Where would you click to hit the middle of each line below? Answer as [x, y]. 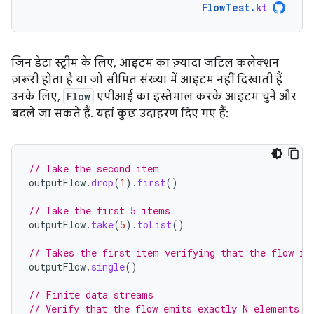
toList [155, 224]
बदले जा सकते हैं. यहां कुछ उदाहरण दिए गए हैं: [120, 113]
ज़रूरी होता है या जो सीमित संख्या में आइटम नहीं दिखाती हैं [147, 80]
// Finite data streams [91, 294]
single [108, 266]
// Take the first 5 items [100, 210]
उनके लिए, [37, 96]
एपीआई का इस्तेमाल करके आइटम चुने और [195, 96]
